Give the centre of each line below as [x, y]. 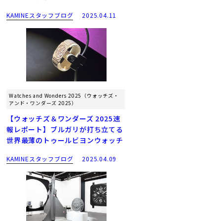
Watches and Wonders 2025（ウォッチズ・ [64, 96]
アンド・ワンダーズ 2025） [43, 103]
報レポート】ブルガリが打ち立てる [65, 129]
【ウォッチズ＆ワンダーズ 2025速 [63, 119]
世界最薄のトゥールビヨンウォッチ [65, 140]
